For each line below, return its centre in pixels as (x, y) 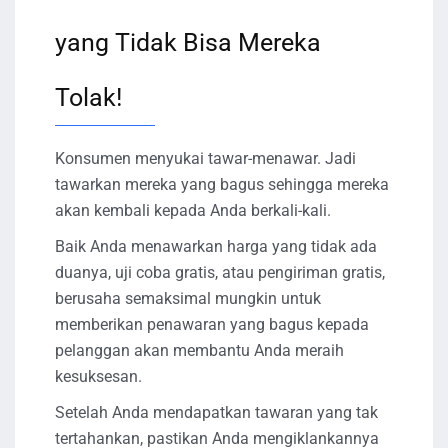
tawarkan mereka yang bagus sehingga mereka (222, 185)
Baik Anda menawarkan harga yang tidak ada (216, 247)
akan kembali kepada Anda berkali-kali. (193, 211)
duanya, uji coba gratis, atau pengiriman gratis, (220, 273)
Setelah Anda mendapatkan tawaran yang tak (216, 413)
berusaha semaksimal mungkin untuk (188, 299)
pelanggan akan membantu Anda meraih (199, 351)
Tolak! (88, 98)
